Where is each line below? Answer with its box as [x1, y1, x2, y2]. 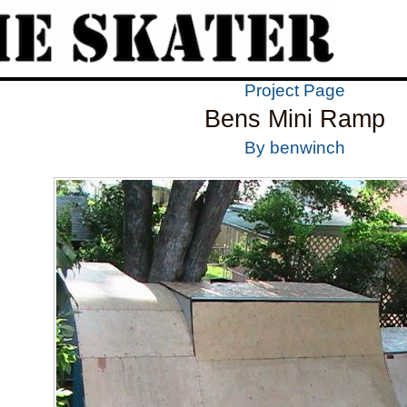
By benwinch [243, 137, 345, 157]
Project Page [243, 80, 345, 100]
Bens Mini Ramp [203, 104, 385, 133]
